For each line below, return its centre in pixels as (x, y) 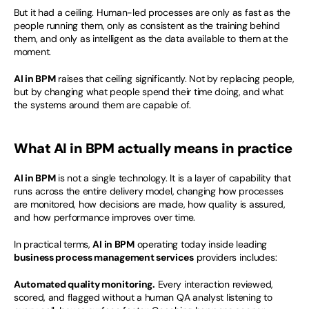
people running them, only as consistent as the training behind (147, 26)
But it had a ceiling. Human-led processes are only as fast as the (152, 12)
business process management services (104, 257)
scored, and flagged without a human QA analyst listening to (143, 297)
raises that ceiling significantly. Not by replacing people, (175, 79)
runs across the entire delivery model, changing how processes (149, 191)
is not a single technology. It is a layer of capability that (173, 178)
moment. (33, 52)
